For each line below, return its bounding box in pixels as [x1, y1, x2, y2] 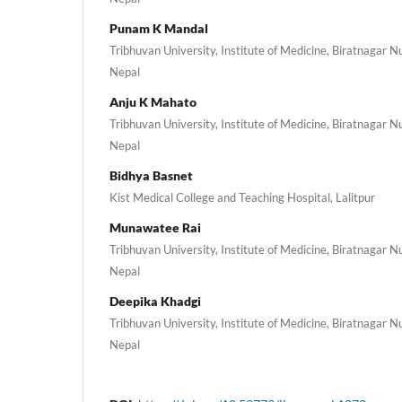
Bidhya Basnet [109, 167, 193, 183]
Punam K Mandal [109, 20, 208, 36]
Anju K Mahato [109, 93, 197, 109]
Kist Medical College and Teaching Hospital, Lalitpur [109, 189, 375, 205]
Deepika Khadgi [109, 293, 201, 309]
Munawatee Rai [109, 219, 201, 235]
